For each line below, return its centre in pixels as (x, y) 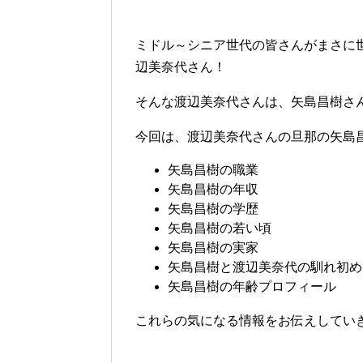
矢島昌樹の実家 (213, 248)
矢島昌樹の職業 (213, 170)
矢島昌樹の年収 (213, 190)
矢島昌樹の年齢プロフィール (252, 287)
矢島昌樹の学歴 (213, 209)
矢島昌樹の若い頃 (220, 228)
